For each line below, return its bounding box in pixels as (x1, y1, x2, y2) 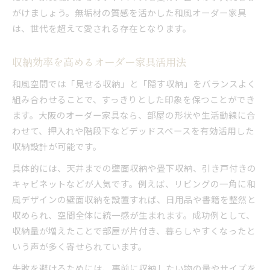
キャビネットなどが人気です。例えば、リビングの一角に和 (12, 177, 256, 190)
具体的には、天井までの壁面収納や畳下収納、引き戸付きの (12, 161, 256, 174)
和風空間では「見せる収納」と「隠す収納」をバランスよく (12, 77, 256, 90)
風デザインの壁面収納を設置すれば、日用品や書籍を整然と (12, 192, 256, 206)
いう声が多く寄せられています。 (12, 239, 147, 253)
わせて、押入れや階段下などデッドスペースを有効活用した (12, 124, 254, 137)
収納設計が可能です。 (12, 139, 102, 152)
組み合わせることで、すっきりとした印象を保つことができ (12, 92, 255, 105)
